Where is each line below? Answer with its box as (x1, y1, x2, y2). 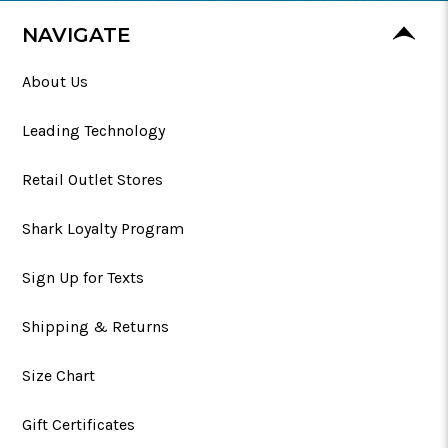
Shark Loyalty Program (22, 218, 184, 238)
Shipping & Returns (22, 316, 169, 336)
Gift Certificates (22, 414, 135, 434)
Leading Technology (22, 120, 165, 140)
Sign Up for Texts (22, 267, 144, 287)
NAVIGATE (22, 22, 131, 47)
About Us (22, 71, 88, 91)
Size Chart (22, 365, 95, 385)
